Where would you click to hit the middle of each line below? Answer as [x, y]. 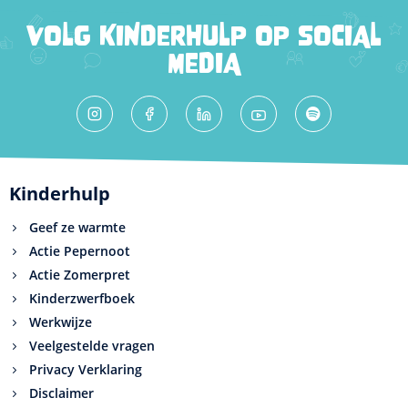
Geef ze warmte [77, 227]
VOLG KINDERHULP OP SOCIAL [204, 36]
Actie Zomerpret [80, 275]
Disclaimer [61, 393]
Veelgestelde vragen [92, 346]
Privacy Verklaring [86, 369]
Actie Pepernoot [80, 251]
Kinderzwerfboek [82, 298]
